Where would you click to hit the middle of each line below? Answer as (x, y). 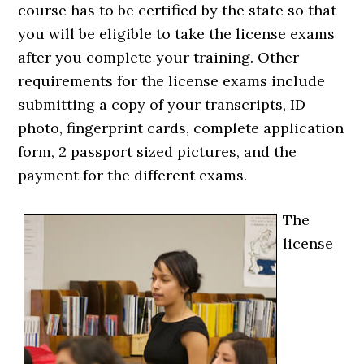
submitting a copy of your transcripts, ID (162, 104)
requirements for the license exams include (172, 81)
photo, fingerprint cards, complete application (181, 128)
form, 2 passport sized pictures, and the (158, 152)
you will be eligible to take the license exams (177, 34)
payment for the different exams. (133, 175)
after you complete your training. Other (159, 57)
